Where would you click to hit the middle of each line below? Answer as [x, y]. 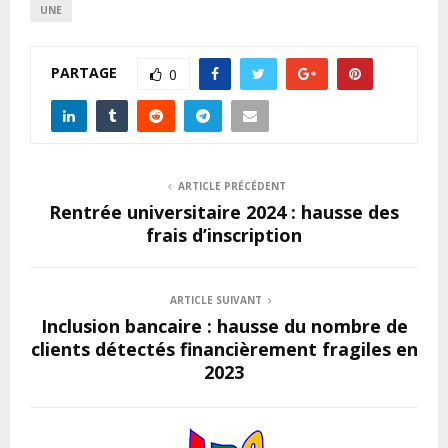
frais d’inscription [224, 235]
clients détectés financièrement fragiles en [224, 349]
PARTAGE [84, 72]
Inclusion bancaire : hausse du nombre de [224, 326]
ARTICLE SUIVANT [216, 300]
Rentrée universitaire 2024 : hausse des [224, 212]
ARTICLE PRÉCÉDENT [232, 186]
